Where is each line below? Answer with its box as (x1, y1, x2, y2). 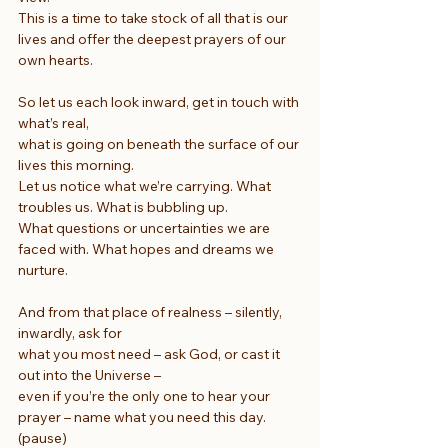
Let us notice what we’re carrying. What (18, 176, 274, 195)
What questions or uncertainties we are (18, 218, 273, 237)
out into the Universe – (18, 365, 161, 384)
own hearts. (18, 50, 93, 69)
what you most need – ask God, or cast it (18, 344, 283, 363)
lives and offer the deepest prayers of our (18, 29, 289, 48)
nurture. (18, 260, 68, 279)
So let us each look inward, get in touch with (18, 92, 302, 111)
